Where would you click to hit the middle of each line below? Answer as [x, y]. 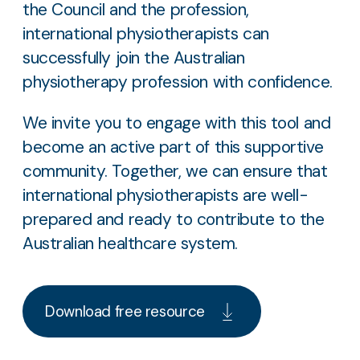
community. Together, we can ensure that [175, 171]
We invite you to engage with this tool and [177, 123]
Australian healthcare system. [130, 243]
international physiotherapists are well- [166, 195]
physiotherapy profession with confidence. [178, 82]
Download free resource [125, 311]
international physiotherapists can [146, 33]
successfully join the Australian [134, 57]
